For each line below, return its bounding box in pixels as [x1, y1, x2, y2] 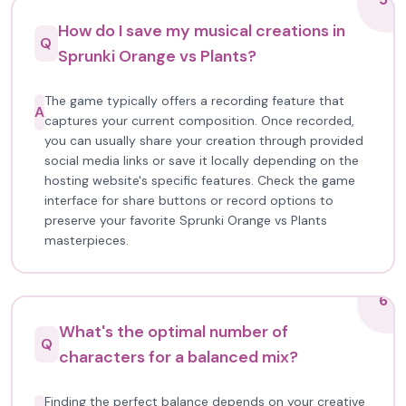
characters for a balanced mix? [58, 346, 298, 368]
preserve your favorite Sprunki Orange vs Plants [44, 212, 327, 228]
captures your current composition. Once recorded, [44, 112, 354, 129]
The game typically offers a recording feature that [44, 92, 344, 109]
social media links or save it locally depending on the [44, 152, 359, 169]
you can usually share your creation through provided [44, 132, 363, 149]
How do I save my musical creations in [57, 20, 345, 42]
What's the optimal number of [58, 321, 288, 343]
